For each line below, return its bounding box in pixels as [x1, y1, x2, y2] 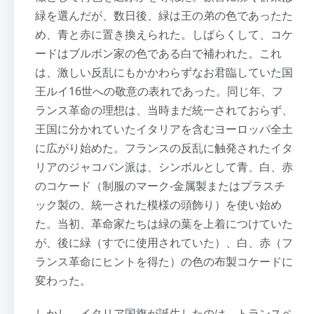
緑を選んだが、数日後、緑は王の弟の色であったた [35, 7, 293, 23]
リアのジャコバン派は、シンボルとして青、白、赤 [35, 158, 293, 175]
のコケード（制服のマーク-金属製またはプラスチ [35, 177, 285, 193]
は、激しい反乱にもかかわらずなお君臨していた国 [35, 64, 293, 80]
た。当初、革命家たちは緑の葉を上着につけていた [35, 215, 293, 231]
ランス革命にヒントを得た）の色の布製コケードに [35, 253, 293, 269]
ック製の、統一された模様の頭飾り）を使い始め [35, 196, 282, 212]
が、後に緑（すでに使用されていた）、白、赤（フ [35, 234, 293, 250]
